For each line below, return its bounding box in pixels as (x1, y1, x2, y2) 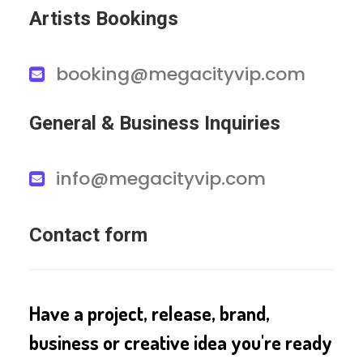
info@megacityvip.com (56, 166, 266, 191)
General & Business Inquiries (29, 112, 280, 135)
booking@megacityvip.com (56, 62, 305, 87)
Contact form (29, 224, 147, 246)
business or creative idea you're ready (29, 330, 332, 355)
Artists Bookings (29, 7, 178, 30)
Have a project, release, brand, (29, 301, 270, 326)
